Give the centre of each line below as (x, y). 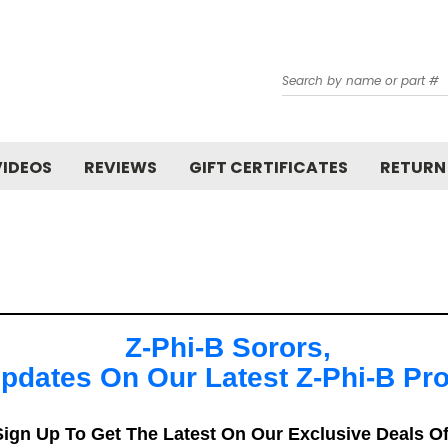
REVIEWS (120, 167)
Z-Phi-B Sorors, (224, 347)
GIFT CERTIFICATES (268, 167)
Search (306, 71)
